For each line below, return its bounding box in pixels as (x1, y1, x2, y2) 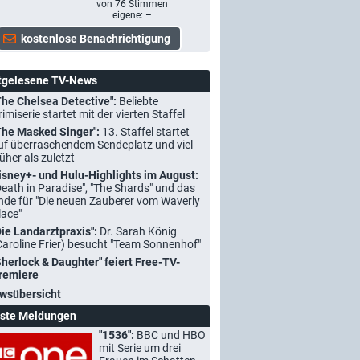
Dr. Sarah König (100, 224, 177, 238)
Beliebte (119, 94, 158, 108)
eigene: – (112, 9, 152, 21)
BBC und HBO (137, 328, 206, 342)
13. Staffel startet (102, 125, 190, 138)
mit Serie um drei (99, 341, 181, 354)
